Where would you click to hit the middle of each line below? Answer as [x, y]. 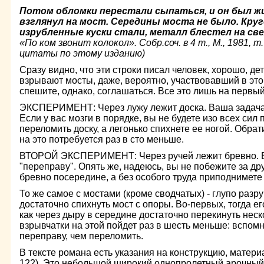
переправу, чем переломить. [81, 236]
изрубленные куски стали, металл [103, 32]
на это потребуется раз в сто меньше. [102, 139]
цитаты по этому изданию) [82, 53]
